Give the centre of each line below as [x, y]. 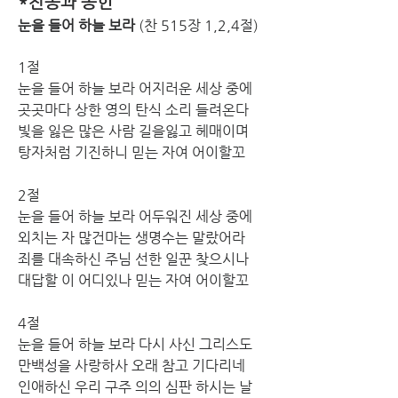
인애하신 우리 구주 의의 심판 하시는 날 [137, 386]
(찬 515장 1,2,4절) [199, 25]
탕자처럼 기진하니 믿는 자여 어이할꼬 [131, 152]
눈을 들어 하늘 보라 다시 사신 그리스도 [137, 344]
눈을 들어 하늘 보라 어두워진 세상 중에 [137, 216]
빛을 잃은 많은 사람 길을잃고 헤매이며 [135, 131]
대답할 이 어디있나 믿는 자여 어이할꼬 [133, 280]
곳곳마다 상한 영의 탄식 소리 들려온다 [135, 109]
